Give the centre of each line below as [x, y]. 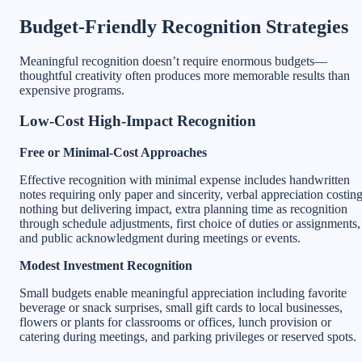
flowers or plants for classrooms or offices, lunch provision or [175, 322]
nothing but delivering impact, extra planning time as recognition [183, 209]
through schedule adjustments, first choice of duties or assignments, [190, 224]
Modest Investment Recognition [106, 266]
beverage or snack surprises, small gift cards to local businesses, [181, 308]
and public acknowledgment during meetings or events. [160, 238]
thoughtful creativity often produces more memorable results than [185, 75]
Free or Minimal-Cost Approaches [113, 153]
